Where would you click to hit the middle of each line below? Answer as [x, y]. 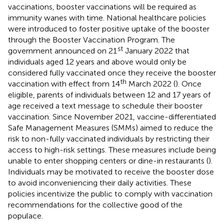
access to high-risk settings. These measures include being [112, 149]
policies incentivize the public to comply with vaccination [110, 193]
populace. [25, 215]
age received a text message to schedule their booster [105, 105]
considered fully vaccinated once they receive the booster [112, 72]
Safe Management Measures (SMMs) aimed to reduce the [110, 127]
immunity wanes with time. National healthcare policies [107, 17]
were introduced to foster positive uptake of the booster [109, 28]
